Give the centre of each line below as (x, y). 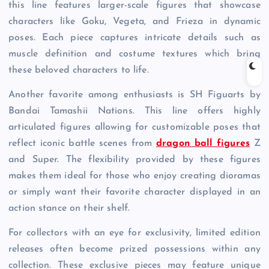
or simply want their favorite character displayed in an (134, 192)
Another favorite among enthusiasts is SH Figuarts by (134, 95)
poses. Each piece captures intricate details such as (134, 38)
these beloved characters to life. (79, 71)
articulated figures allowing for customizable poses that (134, 128)
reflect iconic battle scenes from (83, 144)
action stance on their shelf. (69, 209)
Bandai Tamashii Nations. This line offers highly (134, 111)
